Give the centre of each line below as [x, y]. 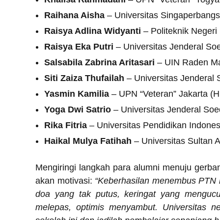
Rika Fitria [66, 125]
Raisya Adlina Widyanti [93, 31]
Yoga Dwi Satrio [78, 109]
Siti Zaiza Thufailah [84, 78]
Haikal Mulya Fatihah [88, 141]
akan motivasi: [65, 180]
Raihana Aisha [74, 15]
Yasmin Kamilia [77, 94]
